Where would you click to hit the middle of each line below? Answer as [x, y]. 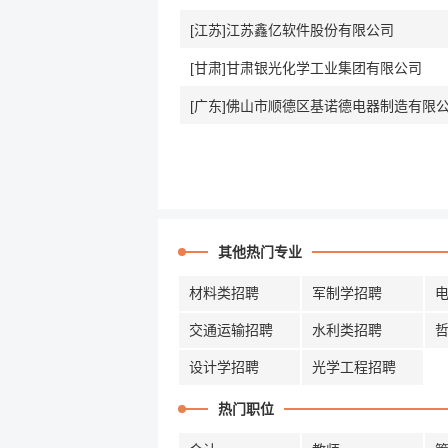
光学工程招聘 [354, 367]
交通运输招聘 [231, 330]
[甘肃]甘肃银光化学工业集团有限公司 [306, 68]
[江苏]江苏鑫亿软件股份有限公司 [292, 30]
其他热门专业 [260, 252]
